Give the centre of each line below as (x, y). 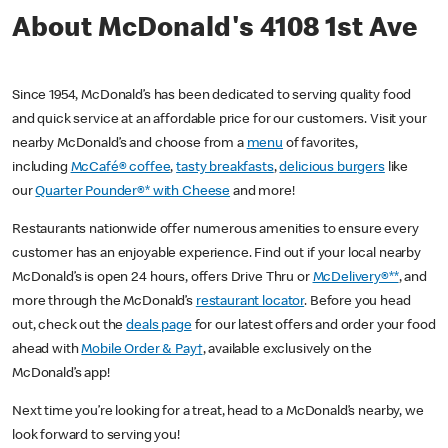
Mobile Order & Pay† (142, 350)
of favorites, (320, 144)
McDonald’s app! (64, 374)
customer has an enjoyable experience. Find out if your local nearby (216, 254)
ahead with (47, 350)
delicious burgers (332, 168)
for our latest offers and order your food (313, 326)
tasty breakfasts (225, 168)
